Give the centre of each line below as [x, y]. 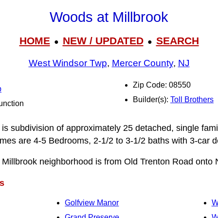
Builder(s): [152, 100]
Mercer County [142, 63]
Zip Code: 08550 [162, 85]
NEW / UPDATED [103, 40]
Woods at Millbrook [109, 17]
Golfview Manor [92, 203]
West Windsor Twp [68, 63]
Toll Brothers [192, 100]
